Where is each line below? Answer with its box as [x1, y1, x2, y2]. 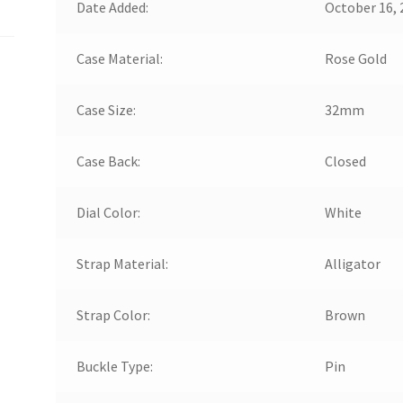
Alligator [324, 254, 381, 273]
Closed [324, 151, 366, 170]
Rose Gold [324, 49, 387, 67]
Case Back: [76, 151, 140, 170]
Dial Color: [76, 202, 140, 221]
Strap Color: [76, 305, 150, 324]
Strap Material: [76, 254, 168, 273]
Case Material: [76, 49, 163, 67]
